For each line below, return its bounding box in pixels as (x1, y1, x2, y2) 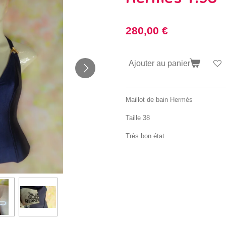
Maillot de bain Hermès (126, 95, 193, 103)
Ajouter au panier (129, 58, 190, 68)
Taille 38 (126, 114, 150, 122)
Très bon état (126, 132, 164, 140)
